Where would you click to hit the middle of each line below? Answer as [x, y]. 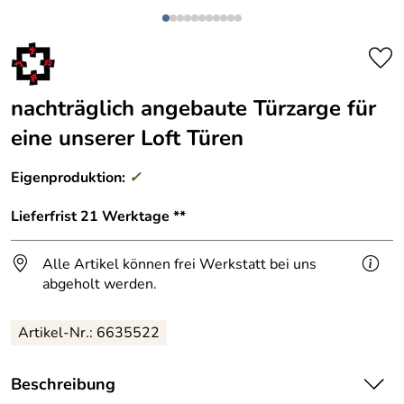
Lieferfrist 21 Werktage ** [98, 216]
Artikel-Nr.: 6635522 [89, 332]
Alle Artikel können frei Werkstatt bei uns [179, 264]
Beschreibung [63, 384]
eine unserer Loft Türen [127, 138]
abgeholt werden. [100, 284]
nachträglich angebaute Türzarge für [193, 108]
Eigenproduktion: [70, 178]
